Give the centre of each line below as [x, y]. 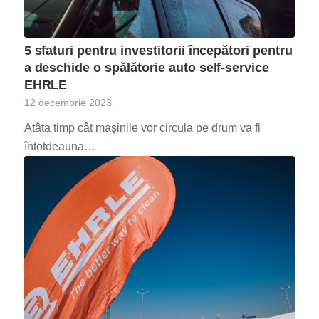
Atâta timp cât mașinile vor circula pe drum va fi [142, 128]
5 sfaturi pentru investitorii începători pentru [158, 51]
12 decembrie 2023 [68, 103]
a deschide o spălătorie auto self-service [148, 68]
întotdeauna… [59, 147]
